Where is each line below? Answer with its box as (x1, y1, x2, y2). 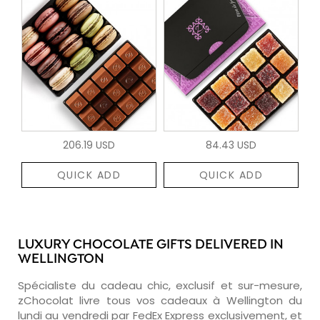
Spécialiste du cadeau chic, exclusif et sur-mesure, (18, 277, 302, 293)
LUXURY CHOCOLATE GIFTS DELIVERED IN (18, 236, 284, 254)
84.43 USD (206, 137, 256, 152)
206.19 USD (63, 137, 115, 152)
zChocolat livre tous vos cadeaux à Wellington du (18, 292, 302, 308)
